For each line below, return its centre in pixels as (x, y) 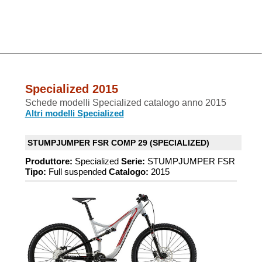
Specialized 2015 (71, 89)
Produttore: (49, 161)
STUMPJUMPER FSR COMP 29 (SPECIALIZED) (118, 143)
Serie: (133, 161)
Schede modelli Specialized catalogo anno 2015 (125, 103)
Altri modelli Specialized (74, 113)
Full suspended (77, 172)
